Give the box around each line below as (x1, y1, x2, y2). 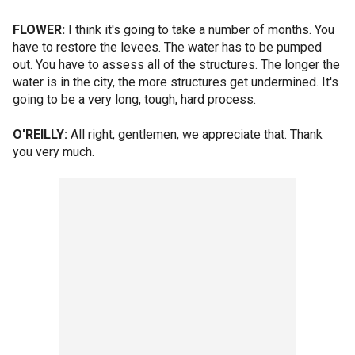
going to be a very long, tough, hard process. (13, 92, 256, 107)
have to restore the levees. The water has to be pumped (13, 40, 322, 55)
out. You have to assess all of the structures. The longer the (13, 57, 340, 72)
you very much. (13, 144, 94, 159)
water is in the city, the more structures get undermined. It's (13, 74, 338, 90)
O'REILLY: (13, 127, 67, 142)
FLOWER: (13, 22, 65, 37)
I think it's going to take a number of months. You (65, 22, 334, 37)
